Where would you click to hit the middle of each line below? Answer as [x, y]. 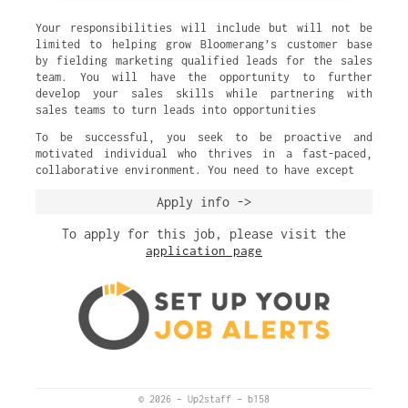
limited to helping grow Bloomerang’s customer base [204, 44]
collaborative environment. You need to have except [195, 170]
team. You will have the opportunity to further [204, 77]
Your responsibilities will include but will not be [204, 28]
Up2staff [212, 399]
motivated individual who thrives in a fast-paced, [204, 153]
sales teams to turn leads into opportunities [176, 110]
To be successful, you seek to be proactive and [204, 137]
